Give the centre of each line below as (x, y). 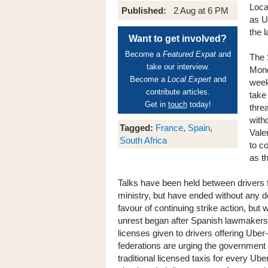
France (169, 128)
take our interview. (178, 67)
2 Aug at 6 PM (201, 10)
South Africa (143, 140)
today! (199, 104)
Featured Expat (189, 54)
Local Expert (189, 79)
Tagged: (136, 128)
